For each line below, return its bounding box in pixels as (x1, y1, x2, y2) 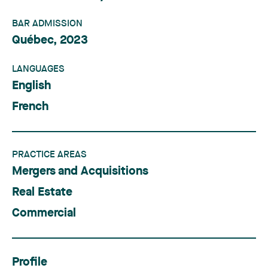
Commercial (12, 208, 76, 220)
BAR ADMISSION (12, 19, 83, 29)
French (12, 101, 48, 113)
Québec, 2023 (12, 35, 88, 47)
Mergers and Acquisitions (12, 166, 148, 178)
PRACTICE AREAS (12, 150, 87, 160)
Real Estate (12, 187, 72, 199)
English (12, 80, 51, 92)
